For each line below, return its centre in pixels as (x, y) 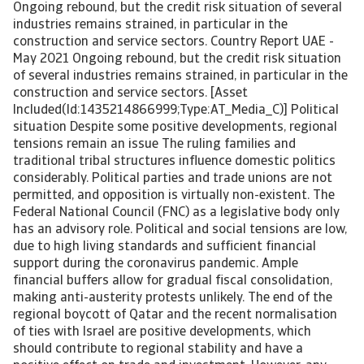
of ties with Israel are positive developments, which (162, 332)
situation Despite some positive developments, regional (175, 128)
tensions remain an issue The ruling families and (154, 145)
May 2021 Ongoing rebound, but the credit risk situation (177, 59)
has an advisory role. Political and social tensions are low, (180, 230)
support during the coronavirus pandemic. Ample (156, 264)
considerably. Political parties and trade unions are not (173, 179)
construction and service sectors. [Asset (130, 93)
